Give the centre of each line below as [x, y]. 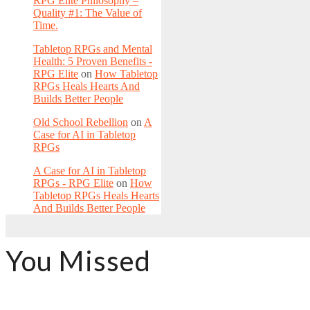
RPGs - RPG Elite [73, 183]
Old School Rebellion [81, 122]
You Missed [78, 261]
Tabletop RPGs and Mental [93, 49]
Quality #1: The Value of [88, 13]
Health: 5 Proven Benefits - [93, 62]
